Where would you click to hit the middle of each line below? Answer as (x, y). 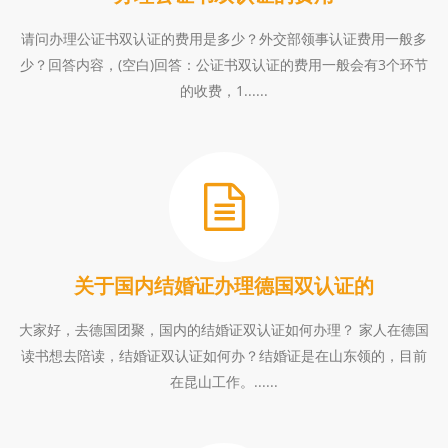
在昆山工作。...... (224, 381)
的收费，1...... (224, 90)
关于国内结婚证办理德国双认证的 (224, 285)
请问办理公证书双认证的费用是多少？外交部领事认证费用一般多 (224, 38)
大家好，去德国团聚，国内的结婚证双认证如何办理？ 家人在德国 (224, 329)
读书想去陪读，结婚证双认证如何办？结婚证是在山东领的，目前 (224, 355)
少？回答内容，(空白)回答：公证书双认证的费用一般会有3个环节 (224, 64)
